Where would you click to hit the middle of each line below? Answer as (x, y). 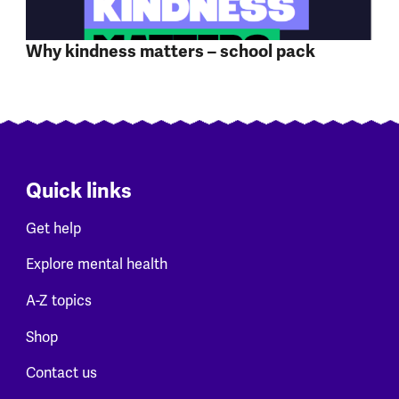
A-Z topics (58, 300)
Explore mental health (96, 265)
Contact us (61, 373)
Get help (53, 228)
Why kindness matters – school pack (170, 52)
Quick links (78, 191)
